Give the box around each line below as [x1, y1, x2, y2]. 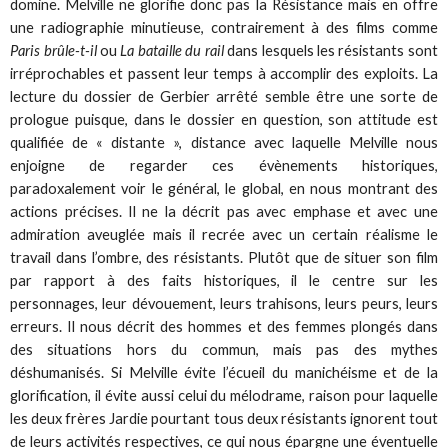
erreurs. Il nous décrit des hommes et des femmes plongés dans [10, 317, 438, 335]
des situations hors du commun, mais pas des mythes [10, 340, 438, 358]
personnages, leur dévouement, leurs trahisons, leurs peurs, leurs [10, 294, 438, 312]
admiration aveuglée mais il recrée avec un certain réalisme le [10, 225, 438, 243]
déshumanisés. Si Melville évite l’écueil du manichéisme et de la [10, 363, 438, 381]
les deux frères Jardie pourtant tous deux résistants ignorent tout [10, 409, 438, 427]
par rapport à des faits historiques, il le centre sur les [10, 271, 438, 289]
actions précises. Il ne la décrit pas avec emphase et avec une [10, 202, 438, 220]
